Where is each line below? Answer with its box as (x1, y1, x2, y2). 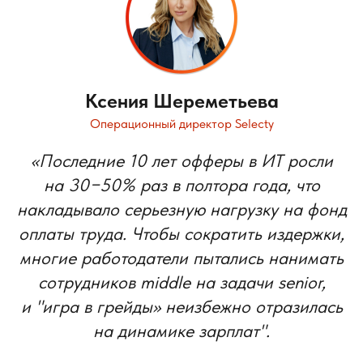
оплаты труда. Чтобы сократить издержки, (19, 222, 344, 244)
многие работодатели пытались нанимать (19, 246, 344, 268)
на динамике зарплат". (93, 319, 270, 341)
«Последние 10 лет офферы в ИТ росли (30, 149, 333, 171)
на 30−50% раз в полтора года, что (43, 173, 320, 195)
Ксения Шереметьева (84, 88, 279, 113)
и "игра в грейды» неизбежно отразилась (20, 295, 343, 317)
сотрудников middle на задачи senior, (37, 271, 326, 293)
